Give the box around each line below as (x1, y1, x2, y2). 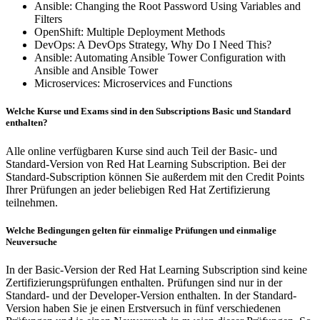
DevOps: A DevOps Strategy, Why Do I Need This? (34, 39, 271, 51)
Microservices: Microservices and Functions (34, 77, 232, 90)
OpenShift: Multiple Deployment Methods (34, 26, 225, 39)
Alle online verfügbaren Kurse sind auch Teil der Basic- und (6, 144, 277, 157)
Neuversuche (6, 236, 57, 247)
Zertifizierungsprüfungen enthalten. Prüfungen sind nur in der (6, 276, 282, 289)
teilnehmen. (6, 196, 58, 209)
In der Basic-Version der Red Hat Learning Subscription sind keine (6, 264, 307, 276)
